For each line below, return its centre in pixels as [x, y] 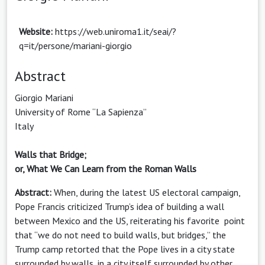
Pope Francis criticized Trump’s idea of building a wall [119, 206]
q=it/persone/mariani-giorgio [75, 45]
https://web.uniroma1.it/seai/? [116, 31]
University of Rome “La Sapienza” [81, 112]
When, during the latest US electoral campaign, [146, 192]
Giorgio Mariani [44, 97]
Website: [37, 31]
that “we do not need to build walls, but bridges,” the [120, 235]
